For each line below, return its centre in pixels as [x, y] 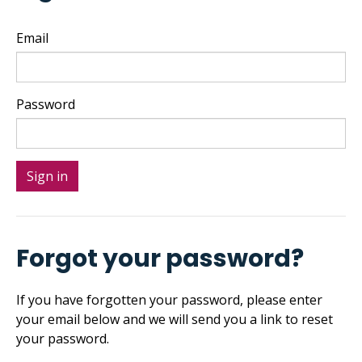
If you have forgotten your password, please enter [169, 300]
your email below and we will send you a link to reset [175, 320]
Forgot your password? [160, 258]
